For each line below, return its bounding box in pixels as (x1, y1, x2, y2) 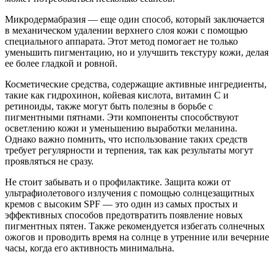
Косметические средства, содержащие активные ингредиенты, (5, 78, 267, 89)
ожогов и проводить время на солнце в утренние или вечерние (5, 231, 269, 242)
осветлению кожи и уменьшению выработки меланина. (5, 122, 237, 133)
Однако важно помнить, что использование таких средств (5, 133, 248, 144)
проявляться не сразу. (5, 155, 94, 166)
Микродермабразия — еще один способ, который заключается (5, 13, 264, 24)
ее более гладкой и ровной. (5, 57, 117, 68)
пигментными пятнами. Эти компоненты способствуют (5, 111, 239, 122)
